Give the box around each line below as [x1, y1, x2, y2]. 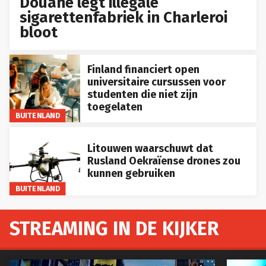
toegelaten [87, 100, 142, 114]
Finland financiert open [87, 63, 199, 77]
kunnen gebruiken [87, 167, 175, 180]
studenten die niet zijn [87, 88, 198, 102]
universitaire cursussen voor [87, 75, 226, 89]
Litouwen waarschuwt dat [87, 142, 213, 156]
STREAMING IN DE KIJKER [9, 217, 219, 240]
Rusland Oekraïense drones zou [87, 154, 240, 168]
